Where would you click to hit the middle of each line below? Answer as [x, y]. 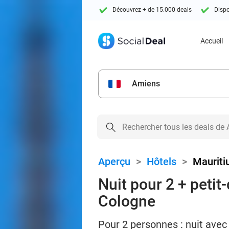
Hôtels [162, 162]
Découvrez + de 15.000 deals [152, 10]
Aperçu [114, 162]
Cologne [127, 201]
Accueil [212, 41]
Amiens [146, 84]
